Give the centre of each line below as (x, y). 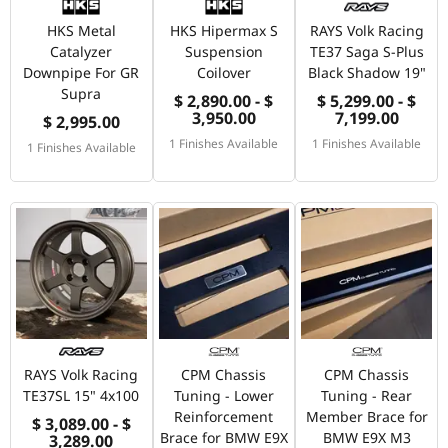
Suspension (223, 51)
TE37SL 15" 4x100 (81, 396)
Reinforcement (224, 417)
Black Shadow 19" (366, 72)
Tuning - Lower (223, 396)
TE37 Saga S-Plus (366, 51)
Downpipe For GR (81, 72)
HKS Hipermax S (223, 30)
